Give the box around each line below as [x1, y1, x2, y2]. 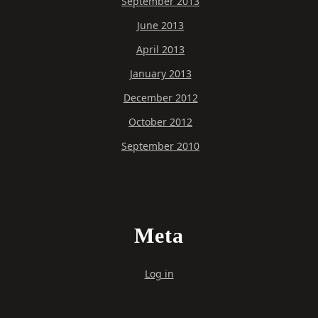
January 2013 [129, 66, 192, 80]
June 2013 [137, 18, 184, 32]
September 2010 [121, 138, 199, 153]
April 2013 [136, 42, 185, 56]
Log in [144, 266, 174, 280]
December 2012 [123, 90, 198, 104]
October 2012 [128, 114, 192, 128]
